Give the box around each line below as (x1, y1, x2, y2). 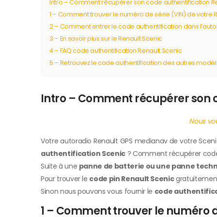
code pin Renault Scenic (89, 174, 174, 184)
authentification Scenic (41, 149, 125, 159)
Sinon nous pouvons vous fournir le (41, 186, 155, 197)
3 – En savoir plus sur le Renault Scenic (49, 34, 162, 43)
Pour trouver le (41, 174, 90, 184)
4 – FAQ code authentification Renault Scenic (49, 46, 182, 55)
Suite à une (41, 161, 79, 171)
